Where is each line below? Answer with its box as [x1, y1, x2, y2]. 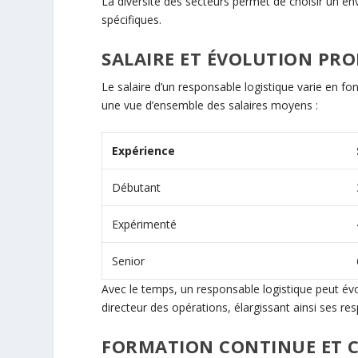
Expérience [112, 143, 176, 159]
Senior [112, 253, 145, 269]
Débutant [112, 180, 161, 196]
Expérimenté [112, 217, 177, 233]
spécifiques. [101, 12, 162, 28]
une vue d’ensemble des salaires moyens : [101, 97, 319, 113]
